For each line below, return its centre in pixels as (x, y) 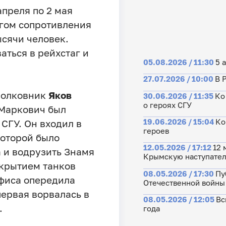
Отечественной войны (184, 182)
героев (156, 130)
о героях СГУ (167, 105)
